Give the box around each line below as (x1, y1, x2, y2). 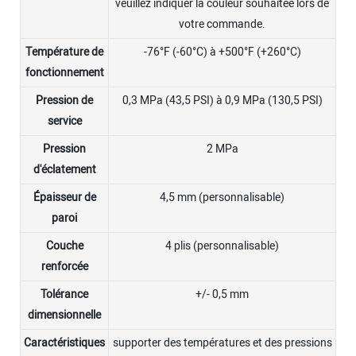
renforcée (41, 257, 88, 275)
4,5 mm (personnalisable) (160, 188, 284, 206)
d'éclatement (33, 161, 96, 178)
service (47, 112, 82, 130)
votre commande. (179, 15, 265, 33)
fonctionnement (25, 64, 104, 81)
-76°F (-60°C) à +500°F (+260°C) (143, 43, 301, 60)
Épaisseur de (33, 188, 96, 206)
